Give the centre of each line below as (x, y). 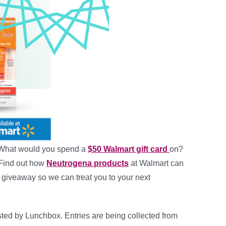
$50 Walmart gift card (129, 149)
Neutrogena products (88, 163)
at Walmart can (156, 163)
